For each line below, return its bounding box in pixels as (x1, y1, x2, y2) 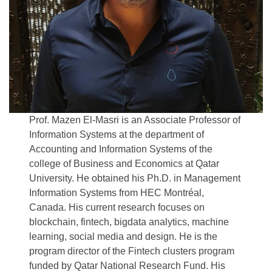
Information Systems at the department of (29, 129, 205, 140)
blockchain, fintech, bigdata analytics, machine (29, 217, 229, 227)
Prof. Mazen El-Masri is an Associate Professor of (29, 115, 241, 125)
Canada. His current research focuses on (29, 202, 205, 212)
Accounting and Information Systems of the (29, 144, 213, 154)
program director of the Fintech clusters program (29, 246, 235, 256)
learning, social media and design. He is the (29, 231, 218, 242)
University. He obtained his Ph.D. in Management (29, 173, 241, 183)
